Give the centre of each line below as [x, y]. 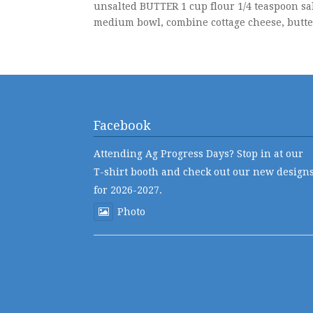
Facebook [123, 126]
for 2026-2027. [128, 190]
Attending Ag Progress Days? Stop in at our [199, 154]
